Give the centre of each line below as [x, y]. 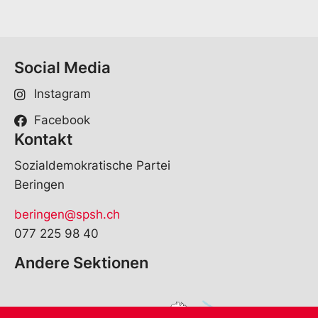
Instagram [62, 94]
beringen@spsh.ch [67, 214]
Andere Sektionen [81, 263]
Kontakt [43, 139]
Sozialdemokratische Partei [92, 166]
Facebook [62, 120]
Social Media [62, 68]
